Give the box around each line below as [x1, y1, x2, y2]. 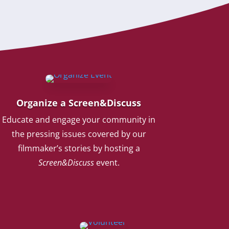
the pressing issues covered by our [11, 128, 146, 140]
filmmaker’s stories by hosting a [17, 142, 140, 154]
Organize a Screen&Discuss [16, 96, 142, 109]
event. [94, 156, 120, 168]
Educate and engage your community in [2, 113, 156, 125]
